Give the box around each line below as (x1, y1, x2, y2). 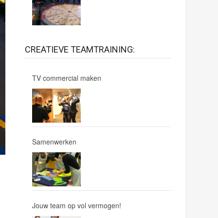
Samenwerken (32, 137, 76, 146)
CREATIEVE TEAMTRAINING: (24, 44, 135, 54)
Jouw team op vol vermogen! (32, 200, 121, 210)
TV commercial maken (32, 73, 101, 83)
